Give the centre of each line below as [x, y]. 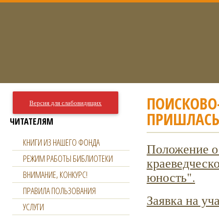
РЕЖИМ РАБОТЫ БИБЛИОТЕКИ [68, 158]
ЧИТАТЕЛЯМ [32, 121]
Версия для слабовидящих [66, 103]
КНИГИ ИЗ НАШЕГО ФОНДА [61, 142]
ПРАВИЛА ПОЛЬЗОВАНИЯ [59, 191]
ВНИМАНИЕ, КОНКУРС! [55, 175]
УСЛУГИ [33, 207]
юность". [171, 177]
